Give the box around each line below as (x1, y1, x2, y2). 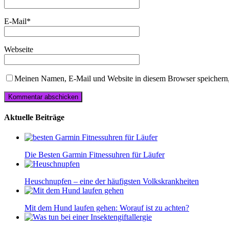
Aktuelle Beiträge (4, 113, 64, 122)
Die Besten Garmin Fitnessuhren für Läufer (25, 150, 165, 159)
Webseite (4, 44, 33, 54)
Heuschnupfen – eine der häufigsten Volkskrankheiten (25, 177, 199, 186)
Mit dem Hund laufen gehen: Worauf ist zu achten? (25, 203, 189, 213)
